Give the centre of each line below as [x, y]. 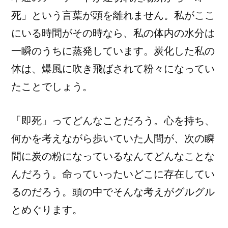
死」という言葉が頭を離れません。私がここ [113, 15]
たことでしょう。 [52, 87]
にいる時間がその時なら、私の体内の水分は [113, 33]
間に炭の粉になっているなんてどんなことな [113, 156]
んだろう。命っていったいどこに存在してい [113, 174]
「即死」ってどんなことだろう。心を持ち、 [113, 121]
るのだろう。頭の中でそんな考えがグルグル [113, 192]
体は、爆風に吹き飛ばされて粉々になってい [113, 69]
